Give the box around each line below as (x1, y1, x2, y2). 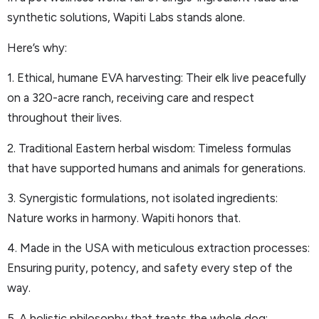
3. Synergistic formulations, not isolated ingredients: (7, 191, 278, 205)
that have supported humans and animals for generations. (7, 160, 305, 175)
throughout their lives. (7, 110, 122, 125)
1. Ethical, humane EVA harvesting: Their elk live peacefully (7, 70, 306, 85)
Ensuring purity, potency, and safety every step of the (7, 261, 293, 276)
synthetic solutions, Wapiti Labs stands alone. (7, 10, 245, 25)
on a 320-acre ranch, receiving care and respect (7, 90, 254, 105)
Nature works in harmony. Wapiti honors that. (7, 211, 241, 225)
